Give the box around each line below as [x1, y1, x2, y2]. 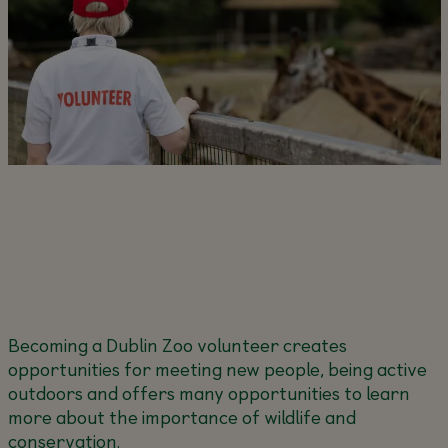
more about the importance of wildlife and [7, 403, 356, 431]
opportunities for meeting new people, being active [7, 355, 427, 383]
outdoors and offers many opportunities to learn [7, 379, 410, 407]
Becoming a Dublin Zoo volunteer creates [7, 331, 347, 359]
